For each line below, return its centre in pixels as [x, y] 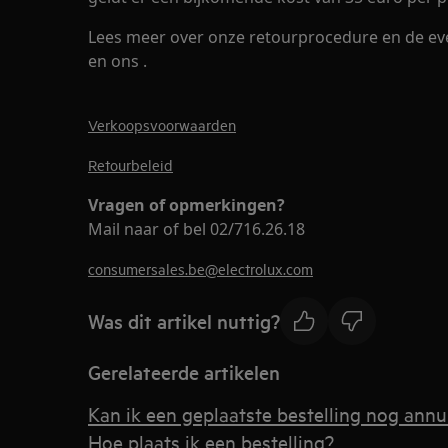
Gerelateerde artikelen [184, 372]
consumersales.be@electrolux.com [200, 268]
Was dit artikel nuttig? [184, 320]
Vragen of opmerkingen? [186, 205]
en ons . [117, 61]
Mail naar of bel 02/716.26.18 [196, 229]
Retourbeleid [130, 164]
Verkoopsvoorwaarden [162, 124]
